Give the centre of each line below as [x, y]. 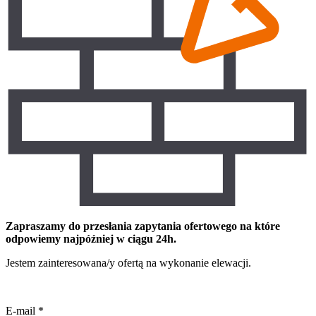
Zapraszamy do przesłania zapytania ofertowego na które [143, 226]
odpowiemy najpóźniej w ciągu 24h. [91, 239]
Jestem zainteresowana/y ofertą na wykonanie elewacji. [128, 263]
